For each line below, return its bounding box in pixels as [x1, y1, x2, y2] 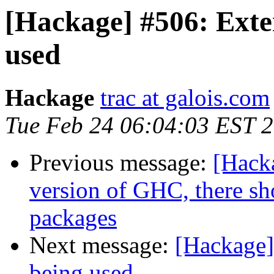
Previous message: [29, 149, 213, 176]
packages [29, 204, 117, 231]
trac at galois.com [100, 84, 270, 111]
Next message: [29, 232, 175, 259]
